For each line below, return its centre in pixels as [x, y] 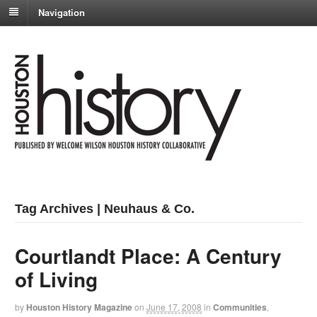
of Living [57, 279]
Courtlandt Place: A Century [149, 256]
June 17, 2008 [174, 307]
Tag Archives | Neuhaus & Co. [105, 209]
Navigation [62, 12]
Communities [240, 307]
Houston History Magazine [80, 307]
